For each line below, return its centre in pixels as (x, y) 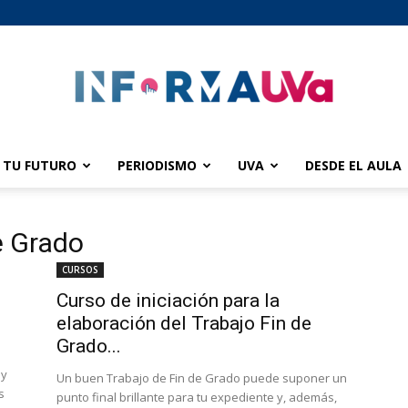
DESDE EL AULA (353, 165)
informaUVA (238, 174)
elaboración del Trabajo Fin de (184, 323)
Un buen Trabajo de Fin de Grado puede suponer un (202, 378)
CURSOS (80, 270)
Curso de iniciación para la (168, 301)
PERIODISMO (157, 165)
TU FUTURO (40, 165)
